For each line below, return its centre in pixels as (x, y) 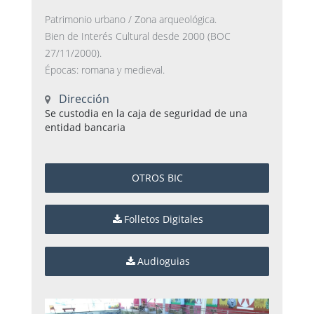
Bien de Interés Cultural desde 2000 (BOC (138, 36)
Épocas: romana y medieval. (105, 70)
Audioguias (164, 261)
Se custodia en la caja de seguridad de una (146, 113)
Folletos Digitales (164, 219)
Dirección (83, 98)
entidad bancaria (85, 127)
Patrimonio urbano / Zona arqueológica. (131, 20)
